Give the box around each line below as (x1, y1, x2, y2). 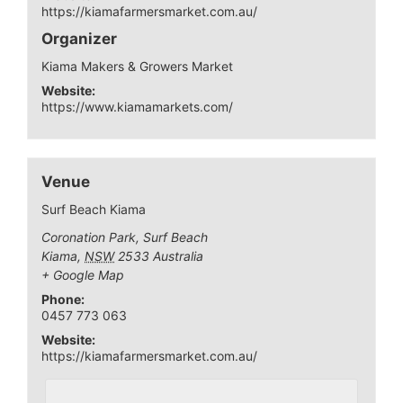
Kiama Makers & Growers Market (41, 58, 234, 74)
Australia (153, 247, 204, 264)
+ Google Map (41, 266, 125, 282)
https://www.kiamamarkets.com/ (41, 98, 234, 114)
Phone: (41, 291, 85, 307)
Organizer (41, 29, 118, 48)
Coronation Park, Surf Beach (41, 228, 209, 245)
